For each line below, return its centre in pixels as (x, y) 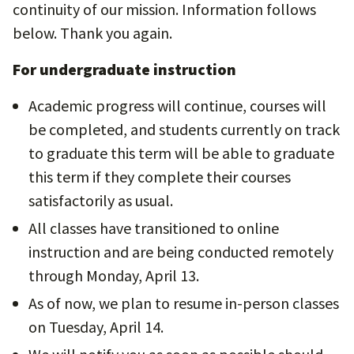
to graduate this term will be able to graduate (181, 153)
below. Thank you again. (92, 33)
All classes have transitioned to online (154, 228)
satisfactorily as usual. (101, 200)
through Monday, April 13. (114, 275)
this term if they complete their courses (160, 177)
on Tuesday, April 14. (96, 327)
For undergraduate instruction (124, 69)
